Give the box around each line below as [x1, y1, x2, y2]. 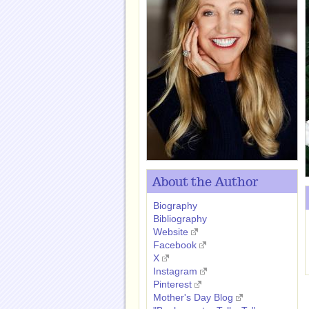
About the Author [152, 176, 258, 190]
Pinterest [153, 279, 192, 290]
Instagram [153, 266, 197, 277]
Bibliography [153, 213, 207, 224]
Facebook [153, 239, 197, 250]
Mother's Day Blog [153, 292, 233, 303]
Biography [153, 200, 197, 211]
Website [153, 226, 188, 237]
